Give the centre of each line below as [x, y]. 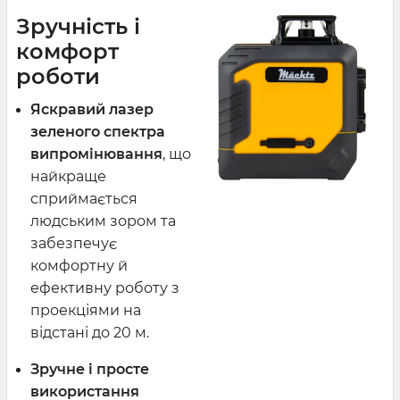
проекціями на [86, 310]
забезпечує [74, 243]
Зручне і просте [90, 369]
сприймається [84, 198]
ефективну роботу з [105, 287]
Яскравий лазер [92, 109]
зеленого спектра [98, 131]
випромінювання [96, 154]
